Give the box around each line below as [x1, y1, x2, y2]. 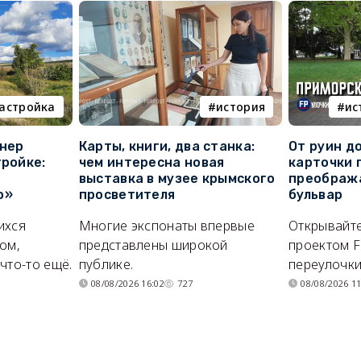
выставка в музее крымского [78, 171, 276, 187]
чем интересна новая [78, 155, 225, 171]
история [216, 99, 266, 115]
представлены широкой [78, 236, 228, 255]
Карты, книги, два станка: [78, 139, 255, 155]
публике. [78, 255, 134, 274]
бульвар [288, 187, 343, 203]
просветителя [78, 187, 176, 203]
